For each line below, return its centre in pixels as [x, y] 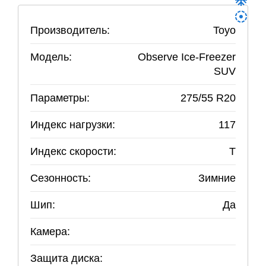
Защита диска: [66, 258]
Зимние [217, 178]
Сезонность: [61, 178]
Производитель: [70, 30]
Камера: [50, 232]
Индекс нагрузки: [73, 125]
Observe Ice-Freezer [187, 57]
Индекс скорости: [73, 151]
